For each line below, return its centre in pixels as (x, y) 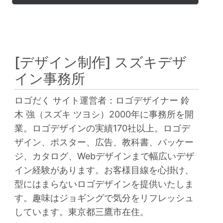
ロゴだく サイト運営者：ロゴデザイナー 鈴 (102, 101)
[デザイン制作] (63, 62)
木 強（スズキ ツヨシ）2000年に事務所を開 (104, 114)
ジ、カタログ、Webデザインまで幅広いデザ (105, 156)
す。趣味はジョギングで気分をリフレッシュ (104, 198)
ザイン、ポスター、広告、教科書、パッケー (104, 142)
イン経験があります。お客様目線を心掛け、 (104, 170)
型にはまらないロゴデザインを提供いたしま (104, 184)
